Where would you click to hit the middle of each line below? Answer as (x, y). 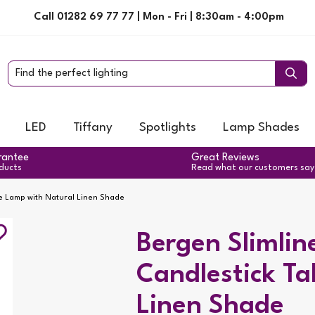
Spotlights (167, 128)
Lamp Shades (261, 128)
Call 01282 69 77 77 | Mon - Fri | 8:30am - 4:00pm (160, 17)
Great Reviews (225, 158)
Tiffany (92, 128)
